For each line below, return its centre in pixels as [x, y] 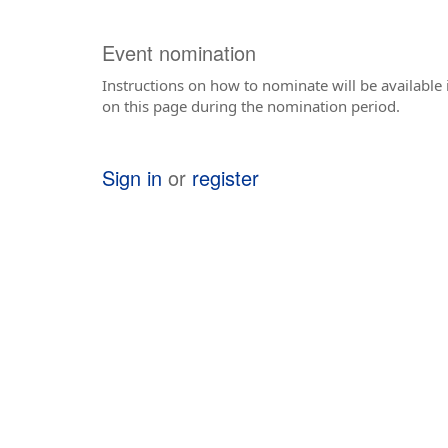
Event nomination [179, 52]
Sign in [132, 177]
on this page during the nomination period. [251, 105]
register [225, 177]
